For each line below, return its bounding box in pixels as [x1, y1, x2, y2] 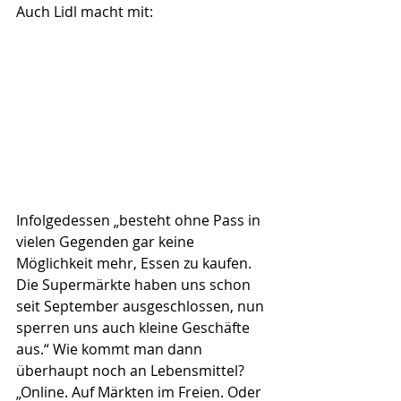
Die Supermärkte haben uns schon [16, 275, 254, 295]
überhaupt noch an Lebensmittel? [16, 361, 248, 381]
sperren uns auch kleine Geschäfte [16, 318, 253, 338]
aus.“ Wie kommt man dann [16, 339, 206, 360]
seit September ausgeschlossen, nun [16, 296, 268, 317]
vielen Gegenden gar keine [16, 232, 198, 252]
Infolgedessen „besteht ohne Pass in [16, 210, 264, 231]
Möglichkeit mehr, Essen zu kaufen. [16, 253, 255, 274]
